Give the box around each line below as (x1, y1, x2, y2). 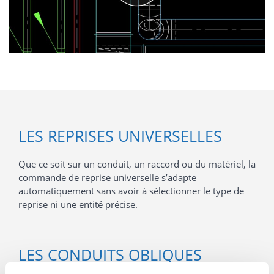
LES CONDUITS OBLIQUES (18, 243, 202, 265)
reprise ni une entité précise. (18, 198, 138, 210)
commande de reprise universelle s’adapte (18, 171, 196, 183)
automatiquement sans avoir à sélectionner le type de (18, 184, 244, 197)
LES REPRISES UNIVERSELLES (18, 125, 222, 146)
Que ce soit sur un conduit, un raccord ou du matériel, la (18, 157, 256, 170)
